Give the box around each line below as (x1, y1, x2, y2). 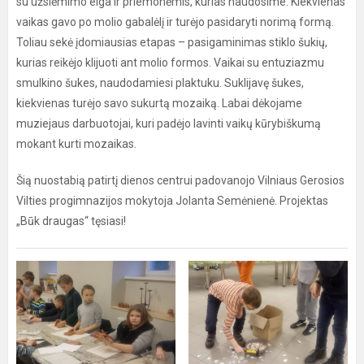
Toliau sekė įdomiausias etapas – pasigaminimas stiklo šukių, (16, 36, 327, 49)
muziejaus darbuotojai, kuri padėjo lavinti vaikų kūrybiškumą (16, 117, 321, 130)
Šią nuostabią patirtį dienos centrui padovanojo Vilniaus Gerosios (16, 174, 344, 187)
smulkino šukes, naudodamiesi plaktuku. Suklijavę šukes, (16, 76, 304, 89)
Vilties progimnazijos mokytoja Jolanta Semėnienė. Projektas (16, 194, 328, 207)
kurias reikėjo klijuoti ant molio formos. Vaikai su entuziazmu (16, 56, 324, 69)
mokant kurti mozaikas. (16, 137, 136, 150)
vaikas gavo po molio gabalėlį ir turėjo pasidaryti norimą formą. (16, 15, 334, 28)
